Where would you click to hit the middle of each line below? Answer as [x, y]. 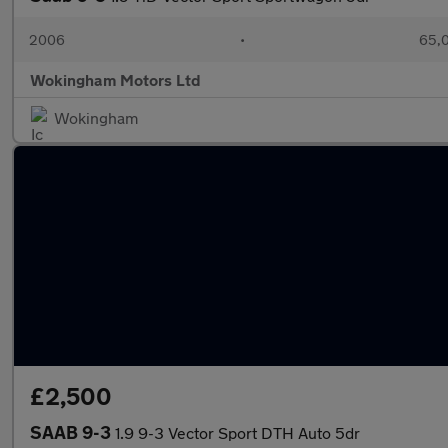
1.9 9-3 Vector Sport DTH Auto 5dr [237, 432]
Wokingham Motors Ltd [115, 79]
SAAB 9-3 [72, 432]
